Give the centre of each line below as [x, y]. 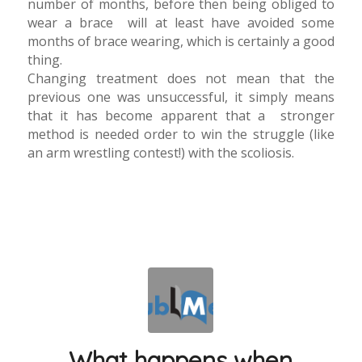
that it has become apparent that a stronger [181, 115]
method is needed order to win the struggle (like [181, 134]
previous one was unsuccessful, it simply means [181, 97]
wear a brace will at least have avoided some [181, 22]
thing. [44, 59]
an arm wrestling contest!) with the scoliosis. [160, 152]
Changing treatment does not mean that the [181, 78]
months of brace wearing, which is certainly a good [181, 41]
